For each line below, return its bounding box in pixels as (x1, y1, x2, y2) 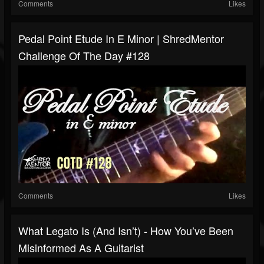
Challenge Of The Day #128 (18, 48, 150, 64)
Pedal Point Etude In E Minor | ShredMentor (18, 31, 224, 47)
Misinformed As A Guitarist (18, 240, 144, 256)
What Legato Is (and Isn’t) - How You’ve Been (18, 223, 233, 239)
